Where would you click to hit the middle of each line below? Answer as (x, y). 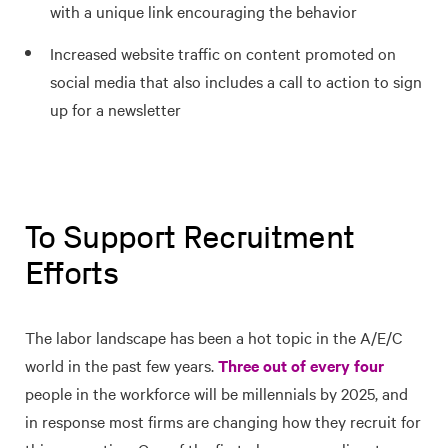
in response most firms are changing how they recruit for (223, 420)
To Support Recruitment (190, 236)
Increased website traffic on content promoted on (223, 52)
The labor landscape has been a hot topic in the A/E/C (214, 336)
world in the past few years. (121, 364)
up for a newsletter (115, 108)
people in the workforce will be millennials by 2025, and (216, 392)
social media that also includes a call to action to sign (236, 80)
